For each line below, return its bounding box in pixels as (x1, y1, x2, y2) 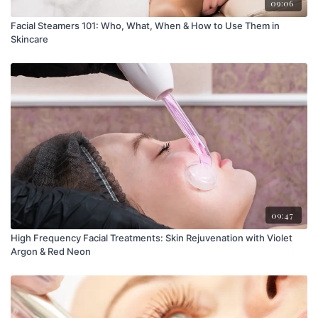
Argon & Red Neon (11, 246, 91, 258)
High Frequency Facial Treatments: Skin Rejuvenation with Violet (11, 232, 292, 244)
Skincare (11, 33, 48, 45)
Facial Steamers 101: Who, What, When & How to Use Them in (11, 20, 280, 32)
